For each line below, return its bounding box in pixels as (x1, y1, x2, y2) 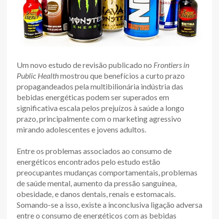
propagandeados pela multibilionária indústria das (17, 81, 183, 91)
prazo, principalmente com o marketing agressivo (17, 113, 181, 123)
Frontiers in (153, 60, 189, 69)
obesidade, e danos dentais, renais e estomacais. (17, 189, 175, 198)
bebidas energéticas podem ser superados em (17, 92, 169, 102)
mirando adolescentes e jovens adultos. (17, 124, 146, 134)
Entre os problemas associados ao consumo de (17, 146, 172, 155)
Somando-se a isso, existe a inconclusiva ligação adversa (17, 199, 202, 209)
